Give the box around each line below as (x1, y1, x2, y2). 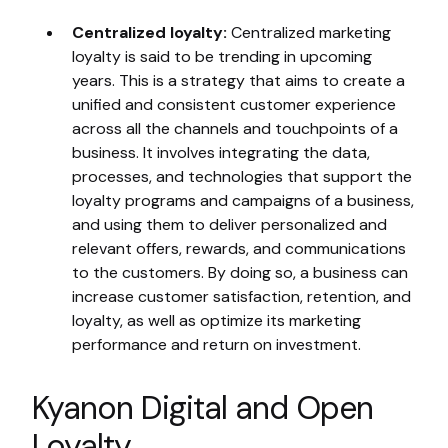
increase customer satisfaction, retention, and (72, 286, 411, 308)
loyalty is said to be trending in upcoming (72, 46, 372, 68)
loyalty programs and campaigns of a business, (72, 190, 414, 212)
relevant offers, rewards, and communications (72, 238, 406, 260)
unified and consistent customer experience (72, 94, 396, 116)
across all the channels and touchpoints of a (72, 118, 398, 140)
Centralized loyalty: (72, 22, 227, 44)
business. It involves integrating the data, (72, 142, 370, 164)
